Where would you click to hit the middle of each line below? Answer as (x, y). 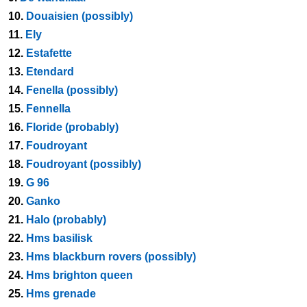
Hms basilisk (59, 238)
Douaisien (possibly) (79, 16)
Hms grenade (61, 294)
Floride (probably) (72, 127)
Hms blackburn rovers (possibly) (111, 257)
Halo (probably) (66, 220)
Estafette (49, 53)
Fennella (48, 109)
